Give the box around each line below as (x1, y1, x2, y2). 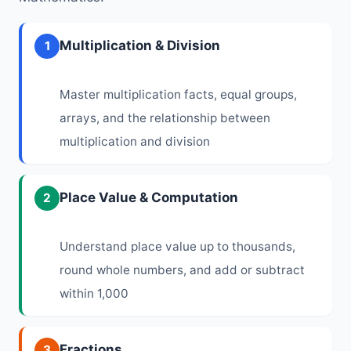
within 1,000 (60, 285, 128, 301)
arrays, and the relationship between (60, 110, 270, 125)
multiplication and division (60, 133, 210, 149)
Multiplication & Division (60, 37, 220, 53)
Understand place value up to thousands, (60, 238, 295, 254)
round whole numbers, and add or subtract (60, 262, 305, 277)
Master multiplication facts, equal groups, (60, 86, 297, 102)
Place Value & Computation (60, 189, 238, 205)
